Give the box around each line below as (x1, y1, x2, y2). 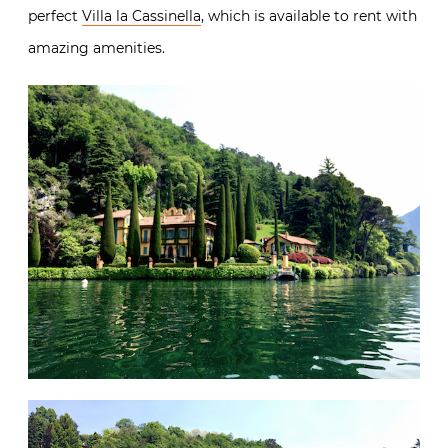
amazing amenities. (28, 38, 165, 57)
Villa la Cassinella (82, 6, 201, 25)
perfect (28, 6, 82, 25)
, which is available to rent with (201, 6, 417, 25)
